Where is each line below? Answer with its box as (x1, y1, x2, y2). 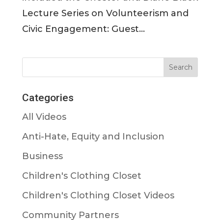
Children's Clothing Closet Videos (22, 190, 174, 201)
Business (22, 150, 63, 162)
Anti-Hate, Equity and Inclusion (22, 131, 165, 142)
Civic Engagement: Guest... (22, 23, 145, 34)
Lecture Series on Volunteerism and (22, 7, 189, 19)
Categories (22, 91, 74, 104)
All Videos (22, 111, 66, 122)
